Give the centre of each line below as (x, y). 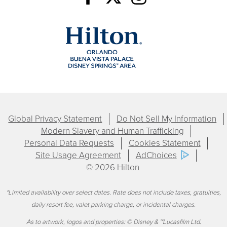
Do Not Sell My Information (167, 119)
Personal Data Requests (69, 143)
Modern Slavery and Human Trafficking (112, 131)
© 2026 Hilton (112, 167)
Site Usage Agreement (78, 155)
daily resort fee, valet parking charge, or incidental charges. (113, 205)
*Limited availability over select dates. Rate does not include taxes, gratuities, (113, 193)
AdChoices (156, 155)
